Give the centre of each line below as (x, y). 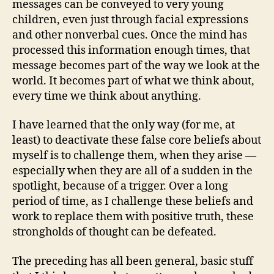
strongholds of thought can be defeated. (114, 232)
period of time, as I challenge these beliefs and (133, 202)
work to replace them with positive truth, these (133, 217)
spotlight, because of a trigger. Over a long (120, 186)
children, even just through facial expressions (130, 20)
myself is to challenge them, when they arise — (134, 156)
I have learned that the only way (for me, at (124, 125)
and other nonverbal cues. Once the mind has (130, 35)
